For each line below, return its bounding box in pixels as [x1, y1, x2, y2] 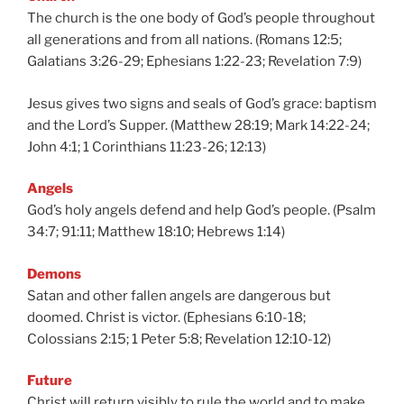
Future [27, 372, 72, 389]
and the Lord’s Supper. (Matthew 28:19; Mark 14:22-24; [27, 116, 370, 133]
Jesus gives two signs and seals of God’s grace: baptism [27, 95, 377, 112]
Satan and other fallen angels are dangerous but [27, 287, 331, 304]
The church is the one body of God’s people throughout [27, 10, 375, 26]
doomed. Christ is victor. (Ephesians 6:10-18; [27, 308, 306, 326]
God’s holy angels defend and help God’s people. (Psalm [27, 202, 376, 218]
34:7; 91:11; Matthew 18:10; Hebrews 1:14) [27, 224, 285, 240]
